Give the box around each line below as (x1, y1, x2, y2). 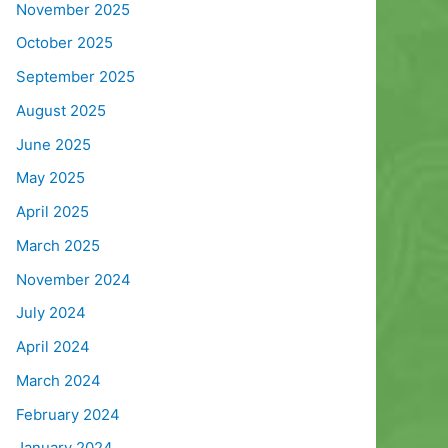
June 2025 (16, 134, 91, 154)
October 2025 (16, 33, 113, 53)
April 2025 (16, 202, 89, 222)
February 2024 (16, 404, 120, 424)
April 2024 (16, 337, 90, 357)
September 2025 (16, 67, 135, 87)
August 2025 (16, 100, 106, 120)
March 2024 (16, 370, 101, 390)
